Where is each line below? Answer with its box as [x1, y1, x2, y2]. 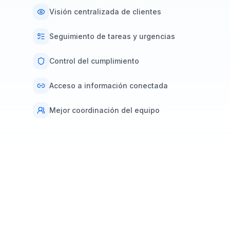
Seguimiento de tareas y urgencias [49, 31, 175, 41]
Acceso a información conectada [49, 81, 168, 90]
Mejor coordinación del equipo [49, 105, 160, 114]
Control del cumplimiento [49, 56, 139, 65]
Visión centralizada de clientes [49, 7, 161, 16]
